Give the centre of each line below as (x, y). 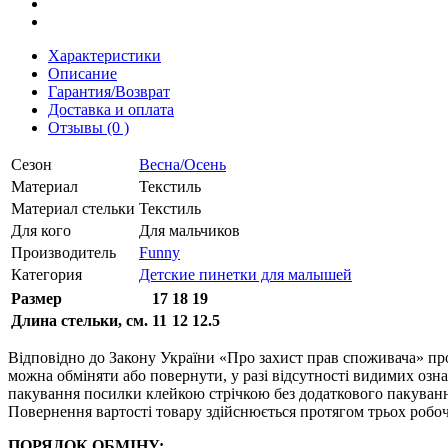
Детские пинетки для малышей (245, 274)
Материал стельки (73, 208)
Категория (46, 274)
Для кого (41, 230)
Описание (82, 73)
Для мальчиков (189, 230)
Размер (36, 298)
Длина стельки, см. (79, 320)
